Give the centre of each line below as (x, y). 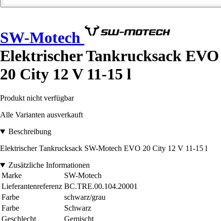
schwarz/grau (85, 197)
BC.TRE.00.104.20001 (101, 186)
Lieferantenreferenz (32, 186)
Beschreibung (30, 132)
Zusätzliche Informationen (49, 165)
